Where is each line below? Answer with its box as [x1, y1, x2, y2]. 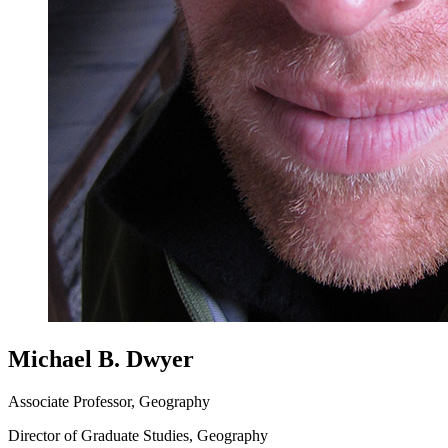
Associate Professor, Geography [8, 392, 210, 410]
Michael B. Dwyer [8, 345, 194, 372]
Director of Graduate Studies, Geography [8, 426, 268, 444]
